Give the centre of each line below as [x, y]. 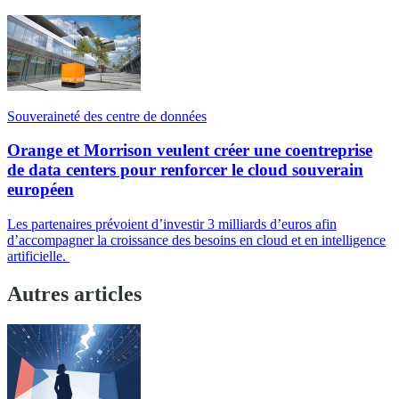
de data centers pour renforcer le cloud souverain [185, 170]
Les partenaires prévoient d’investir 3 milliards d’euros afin [172, 224]
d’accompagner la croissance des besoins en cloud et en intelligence [196, 240]
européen [41, 190]
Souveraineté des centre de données [107, 116]
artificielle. [38, 256]
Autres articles [74, 293]
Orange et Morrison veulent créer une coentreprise [190, 151]
